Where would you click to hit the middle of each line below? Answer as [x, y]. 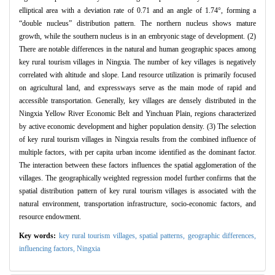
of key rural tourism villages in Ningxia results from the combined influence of [137, 140]
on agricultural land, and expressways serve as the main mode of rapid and [137, 88]
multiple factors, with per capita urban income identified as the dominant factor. [137, 153]
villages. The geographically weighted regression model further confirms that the [137, 178]
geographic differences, [222, 236]
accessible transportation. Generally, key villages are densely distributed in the [137, 101]
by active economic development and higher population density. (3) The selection [137, 127]
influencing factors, [48, 249]
